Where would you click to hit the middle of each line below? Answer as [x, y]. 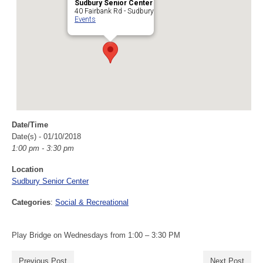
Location [28, 169]
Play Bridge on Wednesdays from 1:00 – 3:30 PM [96, 235]
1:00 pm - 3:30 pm [43, 148]
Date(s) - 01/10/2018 [46, 136]
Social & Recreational [92, 202]
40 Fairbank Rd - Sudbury [114, 11]
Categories [31, 202]
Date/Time [30, 125]
